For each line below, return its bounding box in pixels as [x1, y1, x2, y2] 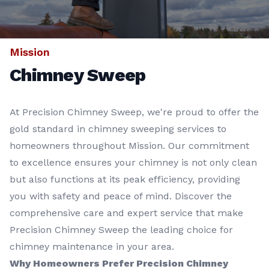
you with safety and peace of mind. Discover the [10, 190, 232, 202]
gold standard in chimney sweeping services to [10, 123, 226, 134]
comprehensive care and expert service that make [10, 207, 243, 219]
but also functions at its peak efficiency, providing [10, 174, 240, 185]
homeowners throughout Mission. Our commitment [10, 140, 249, 151]
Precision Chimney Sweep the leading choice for [10, 224, 233, 235]
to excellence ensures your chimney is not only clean [10, 157, 257, 168]
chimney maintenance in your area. [10, 241, 174, 252]
